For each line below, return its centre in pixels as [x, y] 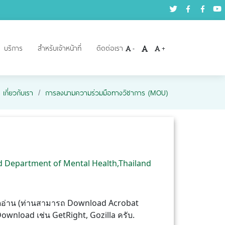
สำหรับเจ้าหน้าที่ [60, 48]
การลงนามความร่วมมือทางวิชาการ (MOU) [106, 92]
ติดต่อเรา [110, 48]
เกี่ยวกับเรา [18, 92]
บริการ [13, 48]
